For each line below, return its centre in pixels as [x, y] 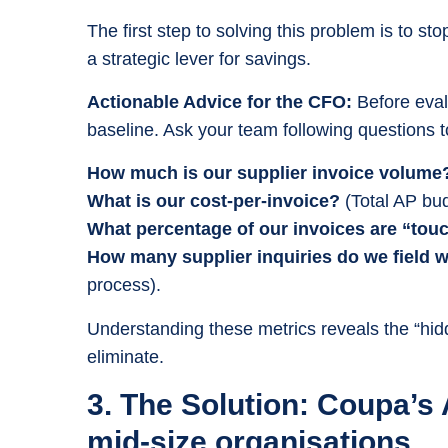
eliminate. [125, 357]
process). [124, 285]
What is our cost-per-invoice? [213, 201]
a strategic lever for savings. [199, 59]
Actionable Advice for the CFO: [219, 102]
